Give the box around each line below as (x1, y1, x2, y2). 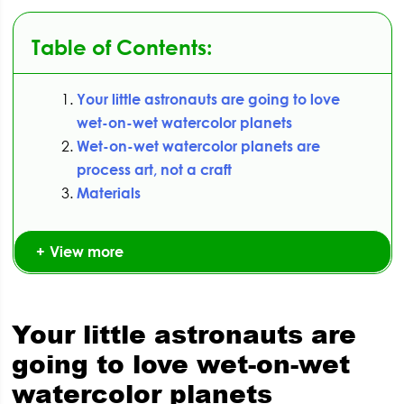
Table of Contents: (31, 34, 212, 60)
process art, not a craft (76, 161, 232, 179)
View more (49, 243, 124, 262)
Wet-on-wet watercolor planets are (76, 137, 320, 156)
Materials (76, 184, 141, 203)
